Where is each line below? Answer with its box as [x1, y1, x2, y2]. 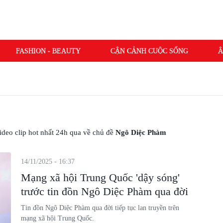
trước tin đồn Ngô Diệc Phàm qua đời [20, 185, 188, 198]
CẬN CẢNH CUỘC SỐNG [110, 47, 188, 55]
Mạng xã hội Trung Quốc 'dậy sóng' [20, 171, 180, 184]
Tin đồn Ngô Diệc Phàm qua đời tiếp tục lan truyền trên [20, 204, 179, 212]
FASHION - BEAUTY [15, 47, 81, 55]
